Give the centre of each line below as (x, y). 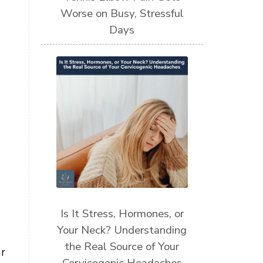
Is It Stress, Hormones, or (122, 214)
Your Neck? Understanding (122, 230)
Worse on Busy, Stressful (122, 13)
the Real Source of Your (122, 247)
